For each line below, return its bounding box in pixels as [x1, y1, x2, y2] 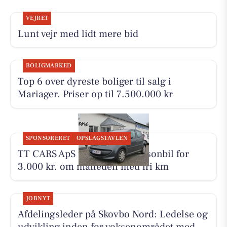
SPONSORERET [25, 134, 70, 142]
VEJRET [25, 14, 49, 22]
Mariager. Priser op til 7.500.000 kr [17, 88, 173, 101]
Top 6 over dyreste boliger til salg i [17, 75, 171, 89]
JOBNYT [25, 195, 51, 203]
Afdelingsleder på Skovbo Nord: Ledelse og [17, 208, 208, 221]
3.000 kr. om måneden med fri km [17, 160, 169, 174]
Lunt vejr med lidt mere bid [17, 27, 138, 41]
